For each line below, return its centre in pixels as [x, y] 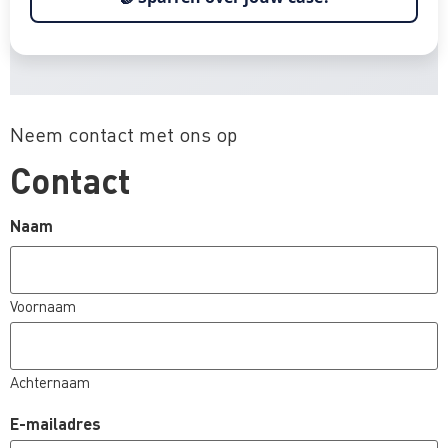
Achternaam [50, 381]
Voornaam [43, 305]
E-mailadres [55, 423]
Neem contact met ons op [123, 134]
